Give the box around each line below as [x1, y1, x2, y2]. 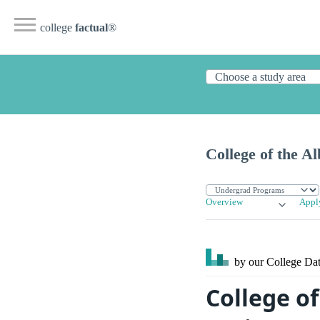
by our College [231, 256, 304, 269]
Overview [206, 197, 243, 208]
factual [75, 21, 108, 34]
